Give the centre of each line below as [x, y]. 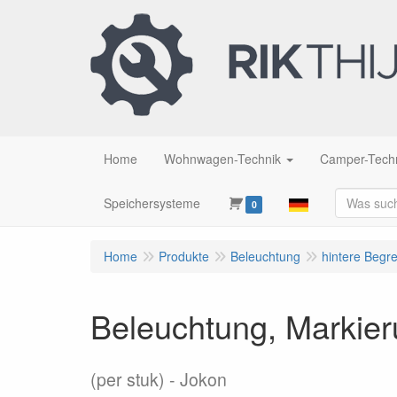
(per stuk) [128, 379]
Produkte [184, 256]
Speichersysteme [152, 203]
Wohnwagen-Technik [222, 159]
